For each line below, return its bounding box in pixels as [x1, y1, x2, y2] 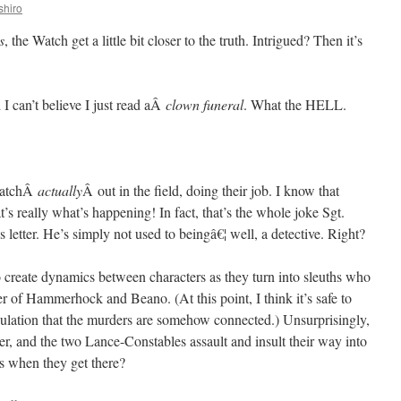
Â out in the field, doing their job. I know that [82, 181, 339, 200]
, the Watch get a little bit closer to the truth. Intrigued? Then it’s [4, 30, 363, 49]
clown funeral [166, 95, 243, 114]
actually [38, 181, 82, 200]
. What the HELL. [243, 95, 346, 114]
